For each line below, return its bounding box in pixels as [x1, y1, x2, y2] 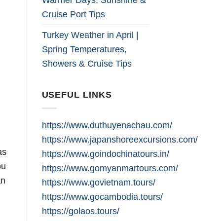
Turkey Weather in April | [41, 30, 139, 40]
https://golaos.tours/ [41, 206, 119, 217]
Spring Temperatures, [41, 44, 127, 55]
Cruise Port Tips [41, 9, 105, 20]
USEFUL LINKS [41, 89, 112, 100]
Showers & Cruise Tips [41, 58, 132, 69]
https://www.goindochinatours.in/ [41, 148, 169, 159]
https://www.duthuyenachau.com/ [41, 120, 172, 131]
